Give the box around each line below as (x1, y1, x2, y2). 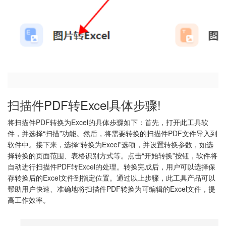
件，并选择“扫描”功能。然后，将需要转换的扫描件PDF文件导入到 (8, 128, 217, 139)
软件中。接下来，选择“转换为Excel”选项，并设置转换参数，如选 (8, 139, 213, 150)
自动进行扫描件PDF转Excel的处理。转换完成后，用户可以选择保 (8, 161, 215, 172)
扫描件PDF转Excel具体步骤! (8, 96, 161, 114)
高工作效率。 (8, 195, 50, 205)
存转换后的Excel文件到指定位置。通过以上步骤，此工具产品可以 (8, 173, 215, 183)
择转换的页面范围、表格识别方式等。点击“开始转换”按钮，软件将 (8, 150, 217, 161)
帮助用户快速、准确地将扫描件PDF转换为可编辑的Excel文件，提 (8, 184, 215, 194)
